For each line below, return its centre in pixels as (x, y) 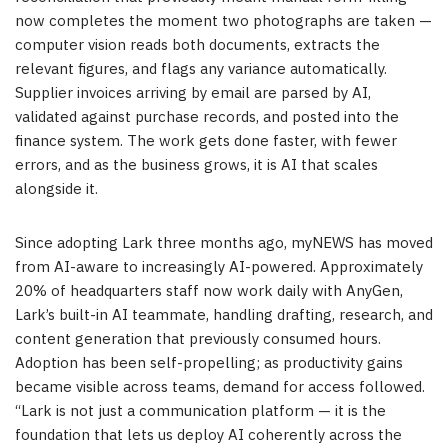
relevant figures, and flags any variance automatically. (201, 69)
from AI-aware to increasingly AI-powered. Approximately (219, 267)
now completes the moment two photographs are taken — (223, 21)
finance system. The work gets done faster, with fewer (206, 141)
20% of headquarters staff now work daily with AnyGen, (209, 291)
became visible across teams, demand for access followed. (220, 387)
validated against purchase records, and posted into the (207, 117)
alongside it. (56, 189)
